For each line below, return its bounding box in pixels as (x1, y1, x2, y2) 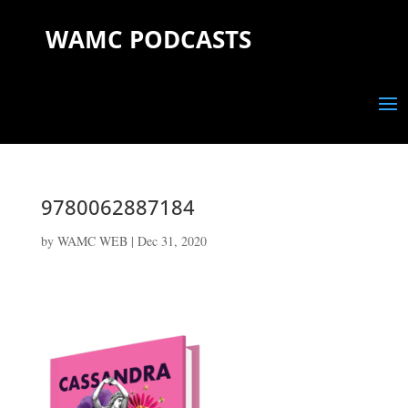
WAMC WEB (56, 232, 127, 250)
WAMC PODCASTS (46, 23, 251, 56)
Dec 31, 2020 (137, 232, 207, 250)
